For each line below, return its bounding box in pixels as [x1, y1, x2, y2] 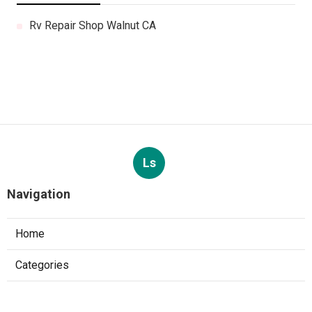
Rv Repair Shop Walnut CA [29, 19, 156, 33]
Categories [15, 258, 69, 272]
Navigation [7, 187, 70, 202]
